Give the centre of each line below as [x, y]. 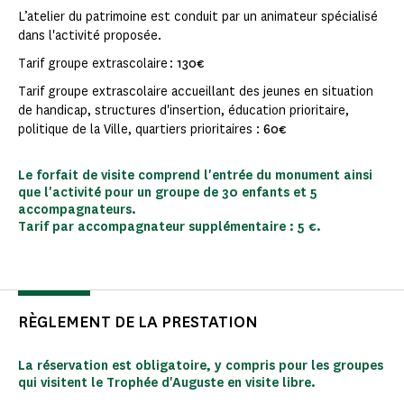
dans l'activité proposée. [90, 36]
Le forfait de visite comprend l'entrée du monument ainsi [195, 176]
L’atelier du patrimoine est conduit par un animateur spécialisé [198, 17]
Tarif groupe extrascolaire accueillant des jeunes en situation [196, 92]
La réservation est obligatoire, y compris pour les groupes [201, 366]
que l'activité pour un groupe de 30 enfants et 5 [168, 193]
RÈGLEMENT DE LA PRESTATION [138, 322]
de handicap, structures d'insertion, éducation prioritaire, [184, 111]
